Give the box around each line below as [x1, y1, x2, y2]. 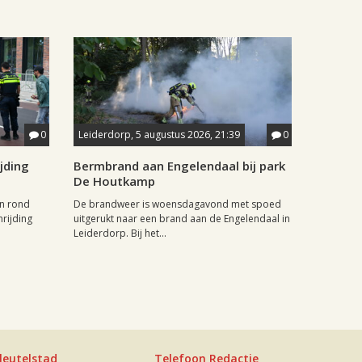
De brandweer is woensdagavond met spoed [74, 197, 281, 211]
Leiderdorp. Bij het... [74, 226, 166, 240]
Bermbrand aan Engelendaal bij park [74, 158, 285, 174]
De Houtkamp [74, 173, 155, 189]
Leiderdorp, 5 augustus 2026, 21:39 [78, 128, 240, 141]
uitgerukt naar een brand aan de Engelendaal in [74, 212, 290, 225]
